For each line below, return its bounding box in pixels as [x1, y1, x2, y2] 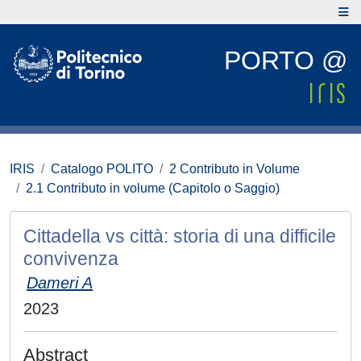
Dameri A [27, 274, 93, 292]
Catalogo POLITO [51, 162, 153, 176]
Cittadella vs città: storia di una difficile [23, 226, 336, 247]
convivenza [23, 248, 118, 269]
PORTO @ [224, 46, 347, 75]
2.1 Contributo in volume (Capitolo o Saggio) [26, 181, 280, 195]
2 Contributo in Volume [169, 162, 300, 176]
